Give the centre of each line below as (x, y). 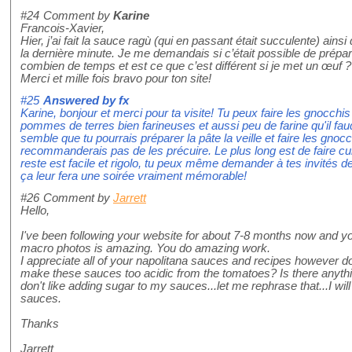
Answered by (81, 101)
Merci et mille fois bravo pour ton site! (116, 79)
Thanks (40, 324)
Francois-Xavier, (62, 29)
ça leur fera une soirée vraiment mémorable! (134, 176)
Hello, (35, 211)
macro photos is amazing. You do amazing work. (145, 249)
